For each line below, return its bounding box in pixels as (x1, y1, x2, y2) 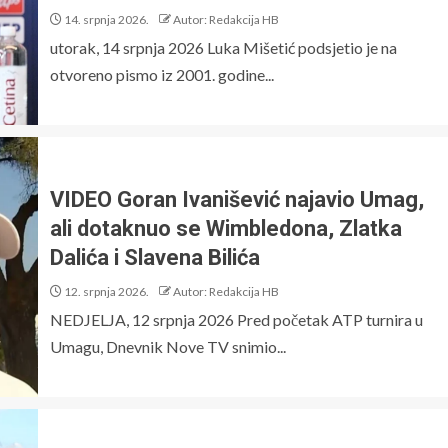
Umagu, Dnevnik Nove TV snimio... (50, 336, 286, 356)
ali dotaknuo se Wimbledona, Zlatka (50, 215, 402, 241)
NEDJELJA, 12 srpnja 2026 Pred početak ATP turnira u (50, 309, 423, 329)
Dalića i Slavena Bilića (50, 244, 260, 270)
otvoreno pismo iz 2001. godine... (50, 64, 274, 84)
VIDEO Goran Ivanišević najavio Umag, (50, 186, 424, 212)
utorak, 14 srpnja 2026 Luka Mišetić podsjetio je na (50, 37, 397, 57)
